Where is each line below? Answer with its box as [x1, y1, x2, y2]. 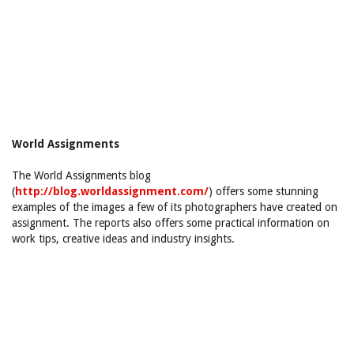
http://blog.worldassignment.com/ [15, 185, 209, 198]
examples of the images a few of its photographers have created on [12, 201, 337, 213]
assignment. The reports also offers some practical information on [12, 217, 330, 229]
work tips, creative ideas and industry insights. [12, 232, 235, 245]
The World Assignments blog [12, 169, 151, 182]
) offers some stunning [209, 185, 318, 198]
